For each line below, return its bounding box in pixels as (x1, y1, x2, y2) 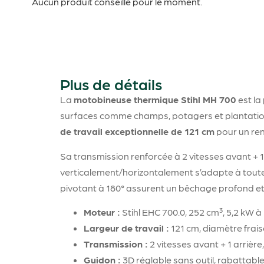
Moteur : (84, 206, 120, 218)
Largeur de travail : (84, 222, 169, 234)
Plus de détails (60, 74, 162, 94)
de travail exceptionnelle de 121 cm (60, 126, 214, 137)
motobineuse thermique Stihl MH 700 (74, 94, 236, 105)
